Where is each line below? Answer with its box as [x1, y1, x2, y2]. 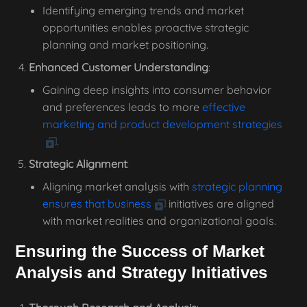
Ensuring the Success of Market [15, 242, 265, 260]
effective [202, 100, 245, 114]
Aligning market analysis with [42, 180, 192, 193]
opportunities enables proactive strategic [42, 21, 249, 34]
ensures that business [42, 197, 151, 210]
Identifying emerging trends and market [42, 3, 244, 17]
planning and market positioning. [42, 38, 208, 51]
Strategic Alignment [29, 157, 127, 171]
